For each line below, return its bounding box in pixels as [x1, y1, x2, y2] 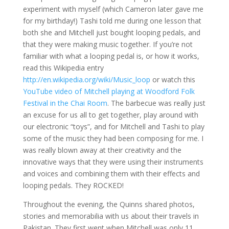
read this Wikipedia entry [22, 63, 104, 73]
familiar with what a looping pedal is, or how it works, [22, 51, 199, 61]
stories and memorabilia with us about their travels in [22, 211, 199, 221]
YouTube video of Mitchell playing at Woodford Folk [22, 86, 195, 96]
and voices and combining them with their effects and [22, 169, 200, 178]
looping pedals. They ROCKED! [22, 180, 124, 190]
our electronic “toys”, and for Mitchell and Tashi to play [22, 122, 204, 131]
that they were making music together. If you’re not [22, 39, 193, 49]
